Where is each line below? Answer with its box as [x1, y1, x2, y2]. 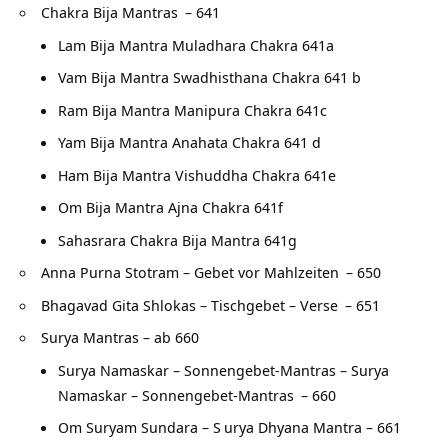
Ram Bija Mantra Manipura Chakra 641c [57, 99, 327, 120]
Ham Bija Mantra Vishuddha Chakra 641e [57, 164, 336, 185]
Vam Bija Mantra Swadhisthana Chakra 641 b [57, 67, 361, 88]
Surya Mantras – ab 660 [41, 327, 199, 348]
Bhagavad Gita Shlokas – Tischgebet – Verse [41, 294, 338, 315]
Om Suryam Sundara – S [57, 417, 221, 438]
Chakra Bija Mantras [41, 2, 178, 23]
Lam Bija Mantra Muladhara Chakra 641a [57, 34, 334, 55]
